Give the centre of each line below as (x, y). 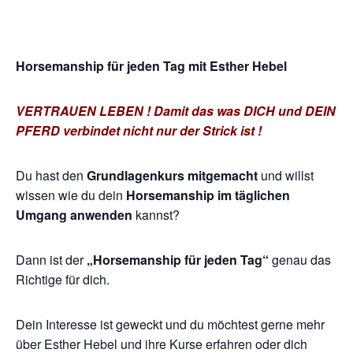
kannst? (156, 214)
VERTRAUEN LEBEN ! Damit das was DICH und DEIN (176, 110)
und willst (286, 175)
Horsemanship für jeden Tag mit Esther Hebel (151, 65)
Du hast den (51, 175)
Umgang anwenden (74, 214)
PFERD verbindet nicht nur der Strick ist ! (139, 130)
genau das (300, 259)
